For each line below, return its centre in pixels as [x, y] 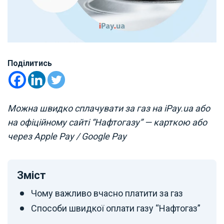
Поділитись [30, 63]
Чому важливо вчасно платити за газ [107, 193]
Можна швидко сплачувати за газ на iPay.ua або [109, 108]
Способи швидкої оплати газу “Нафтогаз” [116, 208]
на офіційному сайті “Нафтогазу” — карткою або [107, 122]
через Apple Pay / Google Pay [67, 136]
